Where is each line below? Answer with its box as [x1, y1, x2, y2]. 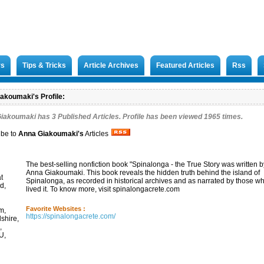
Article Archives [84, 61, 138, 70]
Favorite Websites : [26, 205, 85, 212]
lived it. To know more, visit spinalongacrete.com [26, 185, 180, 193]
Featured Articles [156, 61, 214, 70]
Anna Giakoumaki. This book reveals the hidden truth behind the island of [26, 169, 260, 177]
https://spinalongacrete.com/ [26, 212, 115, 220]
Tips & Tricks [22, 61, 66, 70]
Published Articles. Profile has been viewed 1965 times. [56, 113, 243, 121]
